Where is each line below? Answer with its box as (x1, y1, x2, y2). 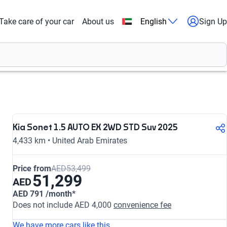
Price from (13, 164, 51, 173)
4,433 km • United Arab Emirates (13, 136, 127, 145)
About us (82, 16, 114, 26)
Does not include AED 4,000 (13, 200, 113, 210)
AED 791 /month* (13, 189, 75, 199)
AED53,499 (51, 164, 91, 173)
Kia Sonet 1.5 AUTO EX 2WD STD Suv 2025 (13, 124, 178, 132)
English (140, 16, 167, 26)
